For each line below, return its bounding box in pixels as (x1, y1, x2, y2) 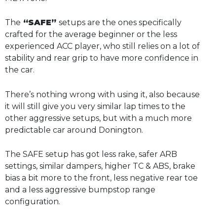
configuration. (5, 197, 60, 207)
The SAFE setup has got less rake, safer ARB (5, 149, 177, 159)
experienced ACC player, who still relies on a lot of (5, 41, 200, 51)
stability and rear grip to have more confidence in (5, 53, 198, 63)
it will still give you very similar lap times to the (5, 101, 185, 111)
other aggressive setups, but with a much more (5, 113, 192, 123)
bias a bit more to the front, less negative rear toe (5, 173, 198, 183)
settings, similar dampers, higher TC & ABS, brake (5, 161, 195, 171)
